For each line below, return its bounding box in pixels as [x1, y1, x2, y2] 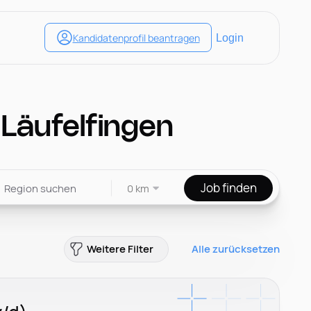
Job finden [200, 180, 257, 196]
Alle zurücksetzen [192, 242, 280, 256]
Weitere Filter [87, 242, 154, 256]
